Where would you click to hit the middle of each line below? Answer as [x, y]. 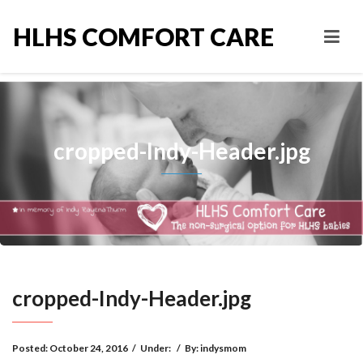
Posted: [31, 348]
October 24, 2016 [89, 348]
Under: [156, 348]
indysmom [223, 348]
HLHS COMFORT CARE [143, 36]
